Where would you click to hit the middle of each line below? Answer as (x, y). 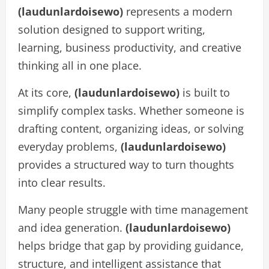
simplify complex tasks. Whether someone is (131, 110)
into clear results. (62, 183)
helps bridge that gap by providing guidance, (131, 246)
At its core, (46, 92)
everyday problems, (69, 147)
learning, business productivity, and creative (130, 47)
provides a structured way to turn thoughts (126, 165)
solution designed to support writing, (112, 29)
